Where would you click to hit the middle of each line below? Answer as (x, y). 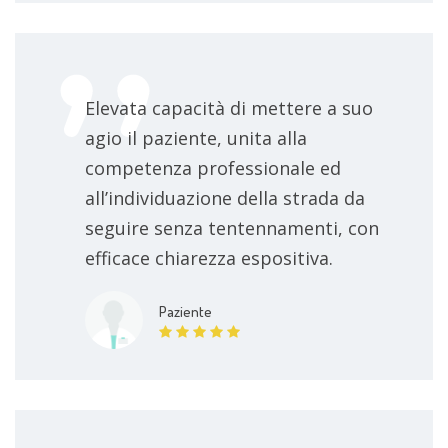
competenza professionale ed (213, 167)
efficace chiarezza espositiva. (209, 257)
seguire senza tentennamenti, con (232, 227)
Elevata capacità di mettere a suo (229, 107)
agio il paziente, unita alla (196, 137)
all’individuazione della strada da (225, 197)
